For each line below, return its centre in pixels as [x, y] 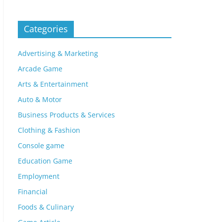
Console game [41, 145]
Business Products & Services [66, 114]
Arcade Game [40, 68]
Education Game [45, 161]
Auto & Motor [40, 99]
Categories [46, 28]
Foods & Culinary [46, 207]
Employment [39, 176]
